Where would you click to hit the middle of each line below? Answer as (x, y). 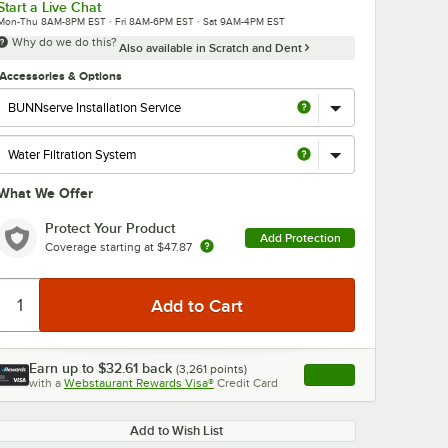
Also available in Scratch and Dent (212, 48)
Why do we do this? (64, 42)
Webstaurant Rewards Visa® (139, 383)
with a (45, 383)
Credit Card (247, 383)
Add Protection (300, 238)
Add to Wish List (176, 430)
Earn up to (63, 368)
